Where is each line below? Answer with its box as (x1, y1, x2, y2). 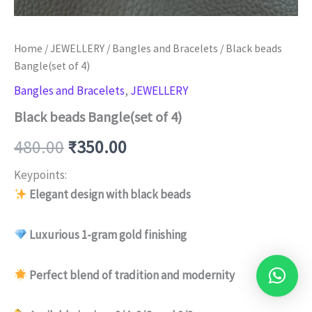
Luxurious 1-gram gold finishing (29, 227, 187, 243)
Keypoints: (14, 167, 67, 183)
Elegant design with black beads (29, 187, 192, 203)
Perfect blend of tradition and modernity (29, 267, 235, 283)
